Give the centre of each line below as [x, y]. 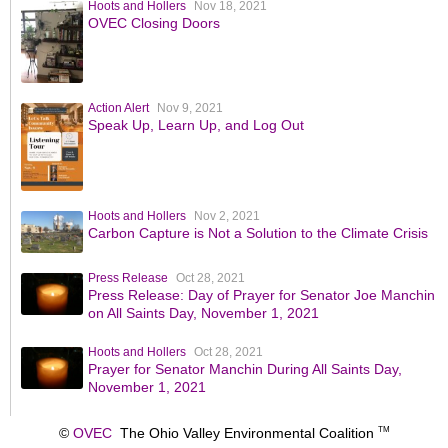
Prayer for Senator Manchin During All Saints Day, [244, 369]
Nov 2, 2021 [226, 215]
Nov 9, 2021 [189, 108]
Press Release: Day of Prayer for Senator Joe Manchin [261, 295]
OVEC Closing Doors [153, 22]
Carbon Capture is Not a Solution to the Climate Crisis [257, 232]
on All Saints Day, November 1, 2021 [203, 313]
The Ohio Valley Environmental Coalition [244, 433]
